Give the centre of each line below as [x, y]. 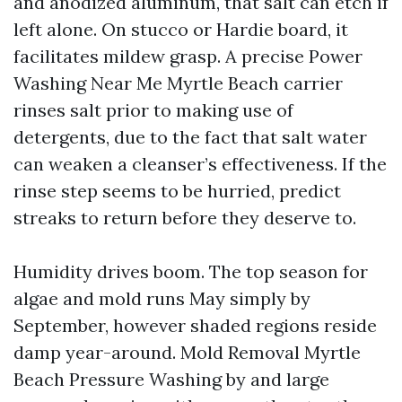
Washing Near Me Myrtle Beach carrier [178, 83]
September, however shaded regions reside [195, 325]
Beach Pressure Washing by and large [171, 379]
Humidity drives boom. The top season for [191, 271]
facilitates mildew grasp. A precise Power [188, 56]
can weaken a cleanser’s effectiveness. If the [200, 164]
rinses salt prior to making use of [153, 110]
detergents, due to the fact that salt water [190, 137]
